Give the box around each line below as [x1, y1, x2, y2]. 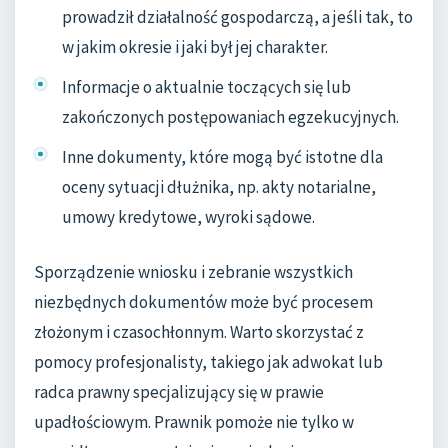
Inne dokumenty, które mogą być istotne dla [62, 145, 383, 168]
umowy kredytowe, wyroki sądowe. [62, 205, 315, 228]
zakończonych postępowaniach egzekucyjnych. [62, 105, 399, 128]
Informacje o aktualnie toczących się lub [62, 75, 351, 98]
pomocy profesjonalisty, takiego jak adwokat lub [34, 350, 383, 373]
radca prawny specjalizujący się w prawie [34, 380, 324, 403]
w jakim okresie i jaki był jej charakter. [62, 35, 328, 58]
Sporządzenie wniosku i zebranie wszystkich [34, 260, 353, 283]
